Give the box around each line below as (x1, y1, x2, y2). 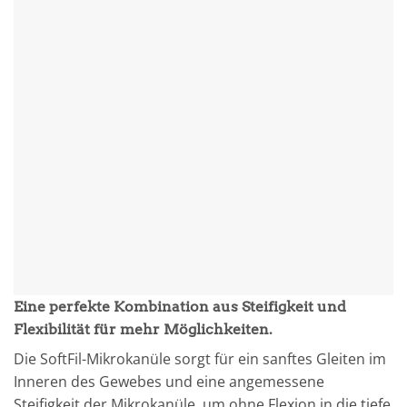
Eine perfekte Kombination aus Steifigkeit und (14, 297, 346, 315)
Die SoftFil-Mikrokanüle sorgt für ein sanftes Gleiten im (14, 348, 386, 369)
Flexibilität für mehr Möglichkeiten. (14, 320, 273, 338)
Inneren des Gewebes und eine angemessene (14, 371, 324, 392)
